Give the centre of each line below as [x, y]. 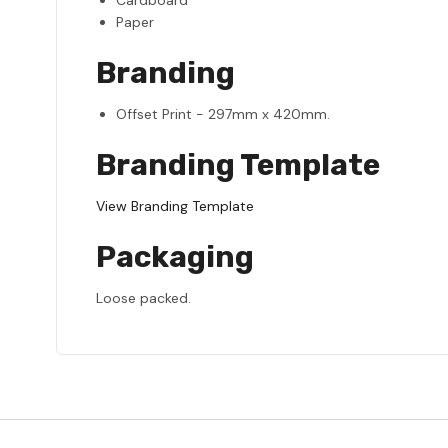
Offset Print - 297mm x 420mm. [223, 113]
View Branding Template [175, 205]
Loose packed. [143, 297]
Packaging [175, 256]
